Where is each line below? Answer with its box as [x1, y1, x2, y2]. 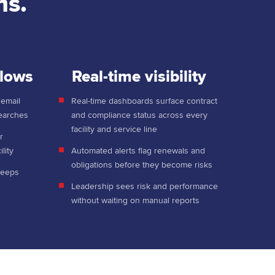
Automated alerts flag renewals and [71, 145, 205, 157]
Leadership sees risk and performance [71, 181, 218, 192]
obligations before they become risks [71, 160, 215, 171]
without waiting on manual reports [71, 195, 202, 206]
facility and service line [71, 124, 160, 135]
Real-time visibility [71, 67, 206, 87]
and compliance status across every [71, 110, 207, 121]
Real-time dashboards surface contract [71, 96, 217, 107]
